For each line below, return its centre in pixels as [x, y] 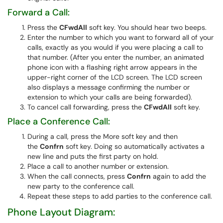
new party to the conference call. [81, 186]
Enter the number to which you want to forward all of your [120, 37]
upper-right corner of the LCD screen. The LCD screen [115, 77]
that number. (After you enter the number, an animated [116, 57]
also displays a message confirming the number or [109, 87]
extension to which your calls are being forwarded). [110, 97]
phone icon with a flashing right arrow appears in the [112, 67]
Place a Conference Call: [59, 121]
